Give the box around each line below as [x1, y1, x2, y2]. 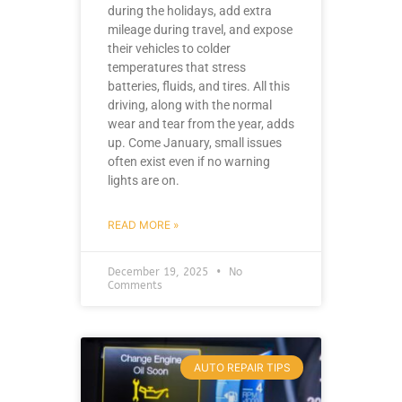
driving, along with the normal [108, 98, 272, 113]
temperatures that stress [108, 60, 246, 75]
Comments [108, 279, 162, 293]
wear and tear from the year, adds [108, 117, 294, 132]
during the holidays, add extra [108, 4, 272, 19]
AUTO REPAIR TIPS [193, 360, 291, 374]
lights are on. [108, 173, 179, 188]
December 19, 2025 [108, 266, 212, 279]
